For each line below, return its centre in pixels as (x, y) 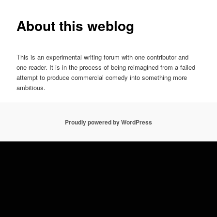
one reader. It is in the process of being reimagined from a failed (106, 67)
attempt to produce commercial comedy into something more (102, 77)
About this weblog (76, 26)
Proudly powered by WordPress (108, 122)
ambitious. (31, 87)
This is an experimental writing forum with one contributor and (103, 57)
